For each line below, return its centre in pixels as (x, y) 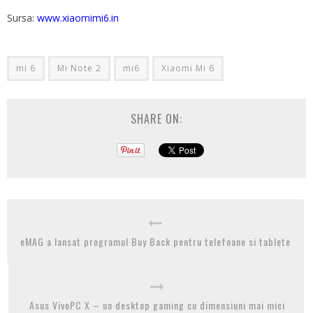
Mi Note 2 (79, 68)
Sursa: (22, 17)
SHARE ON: (156, 118)
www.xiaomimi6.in (78, 17)
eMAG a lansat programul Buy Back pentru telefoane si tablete (155, 241)
